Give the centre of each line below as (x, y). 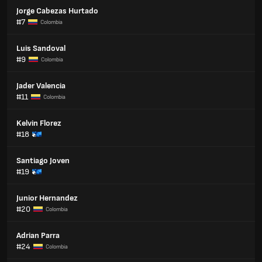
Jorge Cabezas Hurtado (57, 11)
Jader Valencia (41, 86)
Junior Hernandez (47, 198)
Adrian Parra (38, 235)
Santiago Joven (43, 161)
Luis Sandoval (41, 48)
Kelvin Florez (39, 123)
